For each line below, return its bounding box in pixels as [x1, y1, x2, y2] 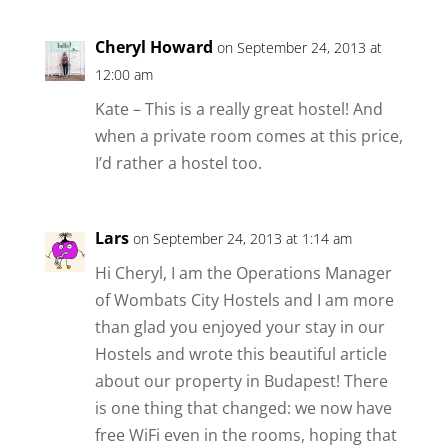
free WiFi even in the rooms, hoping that [94, 423, 397, 446]
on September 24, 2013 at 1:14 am [132, 228, 352, 248]
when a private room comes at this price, [94, 124, 403, 147]
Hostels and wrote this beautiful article [94, 342, 387, 365]
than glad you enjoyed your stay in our [94, 315, 385, 338]
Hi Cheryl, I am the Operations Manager [94, 261, 392, 284]
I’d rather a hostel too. [94, 151, 262, 174]
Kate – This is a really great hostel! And [94, 97, 383, 120]
